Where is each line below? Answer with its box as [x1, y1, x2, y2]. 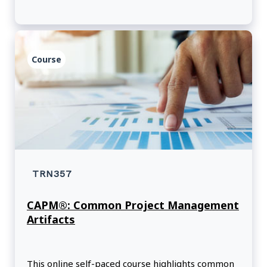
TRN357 [32, 168, 72, 180]
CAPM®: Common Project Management [27, 198, 239, 213]
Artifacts [27, 212, 75, 227]
